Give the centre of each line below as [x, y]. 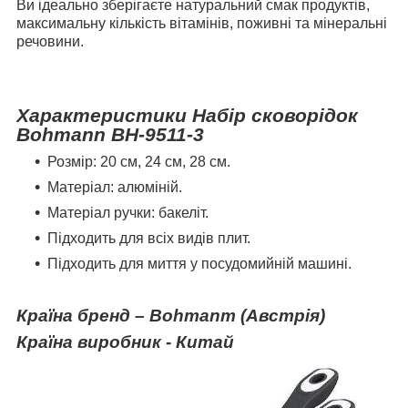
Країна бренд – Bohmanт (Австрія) [171, 315]
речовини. [50, 41]
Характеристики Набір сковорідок [187, 115]
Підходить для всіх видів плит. [149, 238]
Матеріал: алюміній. [115, 187]
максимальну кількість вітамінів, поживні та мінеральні [202, 23]
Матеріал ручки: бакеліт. [128, 212]
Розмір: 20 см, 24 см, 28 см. [139, 161]
